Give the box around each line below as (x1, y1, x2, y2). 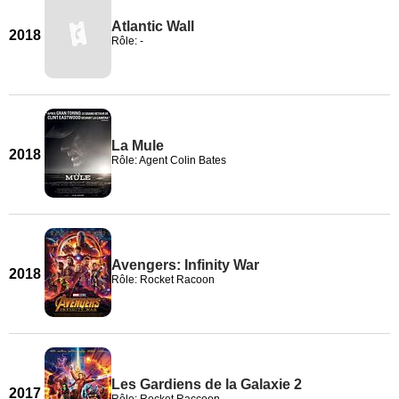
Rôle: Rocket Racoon (111, 273, 215, 286)
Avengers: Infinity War (111, 257, 259, 273)
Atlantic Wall (111, 19, 194, 34)
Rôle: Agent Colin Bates (111, 154, 226, 167)
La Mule (111, 138, 164, 153)
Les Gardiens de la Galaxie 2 (111, 377, 302, 392)
